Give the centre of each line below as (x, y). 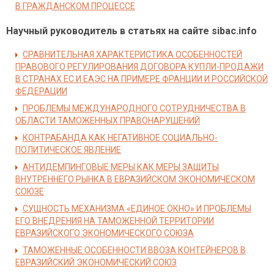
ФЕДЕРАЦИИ (41, 91)
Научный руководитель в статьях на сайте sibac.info (131, 31)
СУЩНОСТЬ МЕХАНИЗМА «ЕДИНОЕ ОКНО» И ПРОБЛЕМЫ (137, 209)
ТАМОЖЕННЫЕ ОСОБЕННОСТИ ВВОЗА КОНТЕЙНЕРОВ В (134, 250)
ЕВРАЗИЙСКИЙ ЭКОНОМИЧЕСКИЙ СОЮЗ (96, 262)
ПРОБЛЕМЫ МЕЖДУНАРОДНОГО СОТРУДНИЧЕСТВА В (134, 108)
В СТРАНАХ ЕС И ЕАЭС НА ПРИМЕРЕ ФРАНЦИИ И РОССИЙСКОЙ (142, 79)
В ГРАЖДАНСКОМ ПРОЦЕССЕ (75, 6)
